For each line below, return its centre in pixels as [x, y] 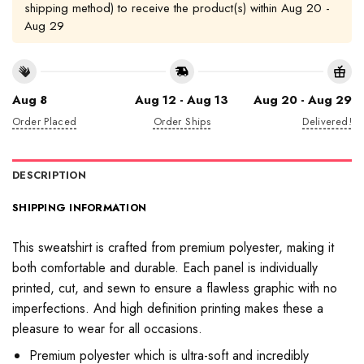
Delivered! [327, 121]
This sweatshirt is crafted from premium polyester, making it [173, 247]
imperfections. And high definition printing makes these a [168, 308]
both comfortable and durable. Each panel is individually [165, 267]
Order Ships [182, 121]
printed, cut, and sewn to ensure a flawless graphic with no [175, 288]
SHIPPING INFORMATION [80, 207]
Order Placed [45, 121]
